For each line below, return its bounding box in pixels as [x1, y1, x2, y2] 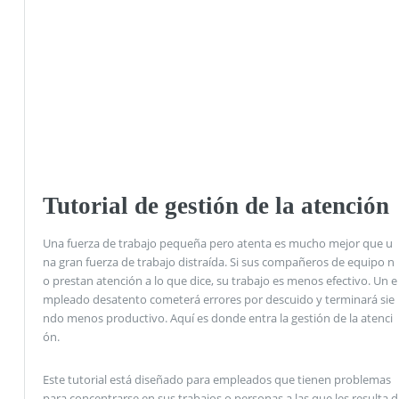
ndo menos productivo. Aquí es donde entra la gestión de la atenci [42, 310, 393, 327]
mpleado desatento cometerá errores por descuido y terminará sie [42, 291, 395, 308]
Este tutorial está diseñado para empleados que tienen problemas [42, 370, 391, 387]
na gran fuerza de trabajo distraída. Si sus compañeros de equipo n [42, 254, 395, 271]
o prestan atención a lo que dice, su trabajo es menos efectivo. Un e [42, 273, 397, 289]
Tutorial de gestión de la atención [42, 191, 389, 219]
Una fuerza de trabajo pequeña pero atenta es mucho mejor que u [42, 235, 393, 252]
